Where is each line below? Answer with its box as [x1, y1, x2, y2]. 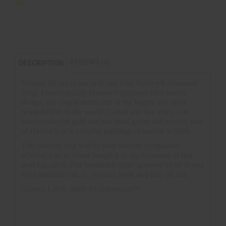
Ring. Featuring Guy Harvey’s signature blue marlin [21, 88, 187, 97]
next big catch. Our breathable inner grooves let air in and [21, 160, 204, 169]
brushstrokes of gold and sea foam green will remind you [21, 117, 202, 126]
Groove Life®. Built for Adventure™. [21, 185, 143, 193]
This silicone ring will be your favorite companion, [21, 141, 182, 150]
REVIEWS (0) [70, 58, 110, 66]
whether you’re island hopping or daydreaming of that [21, 151, 193, 159]
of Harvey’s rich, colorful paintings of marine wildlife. [21, 127, 193, 135]
